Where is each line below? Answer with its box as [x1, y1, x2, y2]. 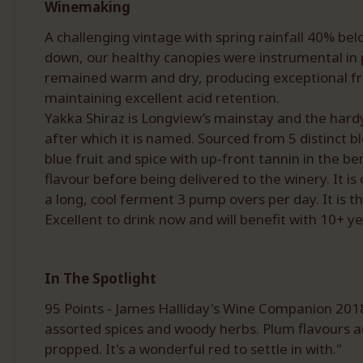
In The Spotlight [45, 269, 156, 288]
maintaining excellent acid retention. [45, 88, 280, 107]
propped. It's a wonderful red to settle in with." [45, 340, 342, 358]
